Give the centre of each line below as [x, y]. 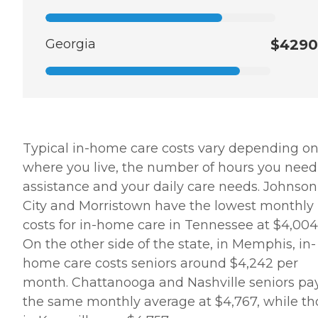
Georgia [71, 44]
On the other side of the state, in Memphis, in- [169, 245]
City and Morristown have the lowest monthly [168, 206]
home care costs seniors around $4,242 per [160, 264]
